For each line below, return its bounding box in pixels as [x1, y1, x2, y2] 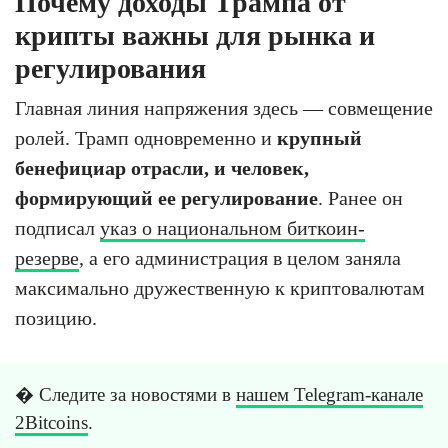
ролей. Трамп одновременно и [15, 127, 277, 149]
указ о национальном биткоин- [100, 217, 365, 239]
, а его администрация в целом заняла [79, 247, 401, 269]
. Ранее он [318, 187, 403, 209]
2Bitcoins [15, 412, 88, 433]
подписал [15, 217, 100, 239]
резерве [15, 247, 79, 269]
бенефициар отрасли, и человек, [15, 157, 309, 179]
